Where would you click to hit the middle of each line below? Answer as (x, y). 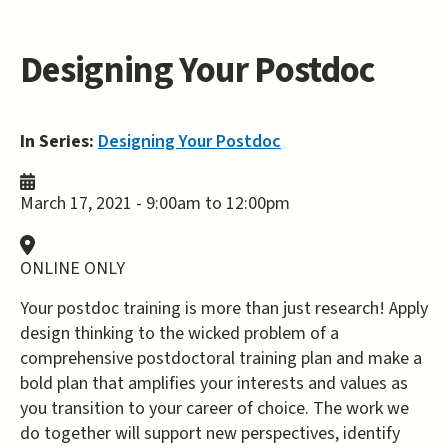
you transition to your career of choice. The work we (214, 408)
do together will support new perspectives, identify (210, 433)
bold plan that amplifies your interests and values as (214, 383)
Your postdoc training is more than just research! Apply (224, 308)
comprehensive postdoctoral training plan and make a (221, 358)
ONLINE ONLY (72, 268)
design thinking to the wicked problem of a (179, 333)
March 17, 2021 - (83, 203)
